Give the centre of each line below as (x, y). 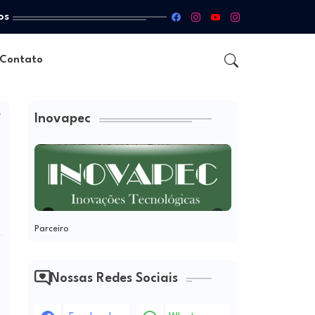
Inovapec (62, 119)
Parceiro (51, 229)
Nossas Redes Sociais (114, 278)
